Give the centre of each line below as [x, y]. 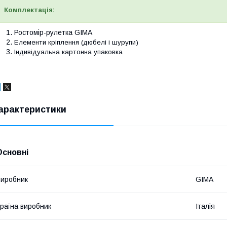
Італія [205, 206]
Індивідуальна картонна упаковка [68, 52]
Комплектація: [29, 10]
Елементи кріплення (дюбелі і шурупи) [76, 43]
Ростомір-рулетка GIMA [53, 33]
